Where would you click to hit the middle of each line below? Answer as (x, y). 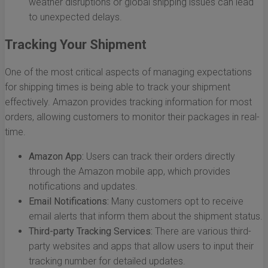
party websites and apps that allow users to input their (141, 246)
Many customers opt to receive (176, 202)
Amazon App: (56, 157)
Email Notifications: (69, 202)
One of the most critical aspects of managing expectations (128, 72)
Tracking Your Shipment (76, 45)
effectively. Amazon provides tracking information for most (128, 102)
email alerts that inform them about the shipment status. (146, 217)
